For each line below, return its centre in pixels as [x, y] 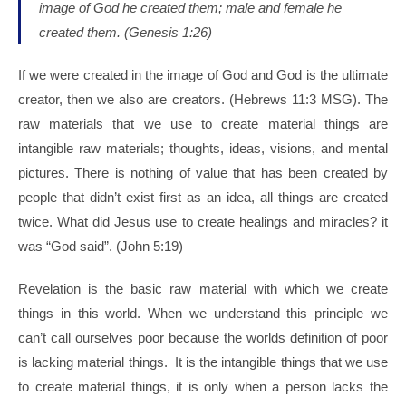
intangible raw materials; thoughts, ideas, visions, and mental [203, 149]
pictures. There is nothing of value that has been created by [203, 173]
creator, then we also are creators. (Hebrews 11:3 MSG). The [203, 100]
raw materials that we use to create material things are [203, 124]
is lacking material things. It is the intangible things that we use [203, 362]
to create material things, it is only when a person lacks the [203, 387]
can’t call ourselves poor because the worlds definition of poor [203, 338]
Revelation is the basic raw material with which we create [203, 289]
